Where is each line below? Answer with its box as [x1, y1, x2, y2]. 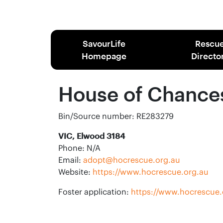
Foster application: [58, 187, 131, 197]
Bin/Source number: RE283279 [58, 111, 174, 121]
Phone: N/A [58, 143, 101, 153]
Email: [58, 155, 83, 165]
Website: [58, 167, 93, 177]
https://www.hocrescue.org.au [93, 167, 209, 177]
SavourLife [82, 38, 125, 48]
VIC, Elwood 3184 [58, 131, 125, 140]
